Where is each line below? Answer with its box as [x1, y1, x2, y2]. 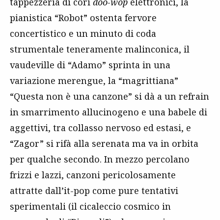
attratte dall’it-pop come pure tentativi [10, 185, 178, 196]
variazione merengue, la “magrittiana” [10, 75, 178, 86]
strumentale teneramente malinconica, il [10, 43, 190, 55]
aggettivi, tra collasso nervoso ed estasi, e [10, 122, 191, 134]
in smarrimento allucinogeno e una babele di [10, 106, 207, 118]
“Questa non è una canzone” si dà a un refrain [10, 90, 209, 102]
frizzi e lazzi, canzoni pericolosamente [10, 169, 176, 181]
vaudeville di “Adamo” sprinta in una [10, 59, 170, 71]
